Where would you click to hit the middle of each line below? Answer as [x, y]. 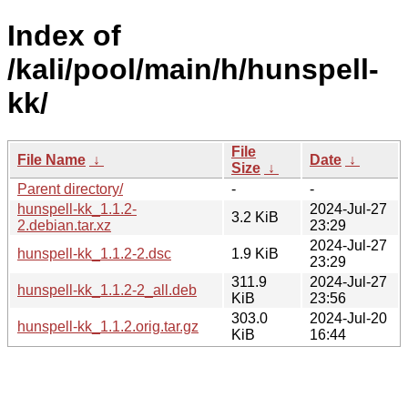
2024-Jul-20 [348, 318]
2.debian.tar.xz [64, 225]
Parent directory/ [70, 189]
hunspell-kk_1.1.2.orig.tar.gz [108, 326]
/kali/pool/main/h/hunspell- [193, 70]
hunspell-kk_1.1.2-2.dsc [94, 253]
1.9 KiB [255, 253]
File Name [51, 159]
